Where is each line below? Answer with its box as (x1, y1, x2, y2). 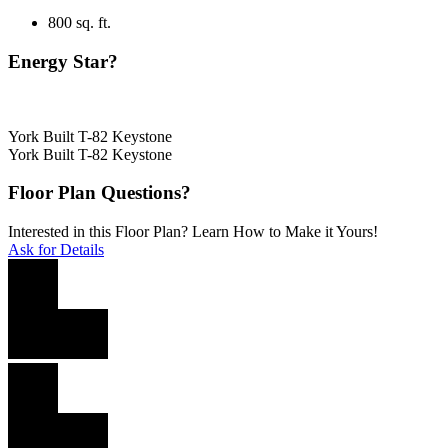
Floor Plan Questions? (8, 182, 191, 204)
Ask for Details (8, 241, 104, 259)
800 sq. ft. (48, 14, 111, 32)
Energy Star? (8, 50, 118, 72)
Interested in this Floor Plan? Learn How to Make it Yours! (8, 223, 378, 241)
